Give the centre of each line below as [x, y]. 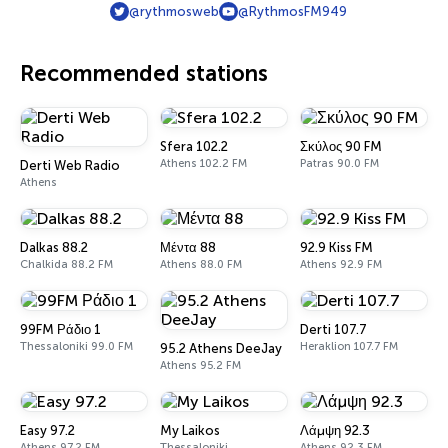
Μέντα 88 [188, 247]
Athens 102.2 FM [203, 163]
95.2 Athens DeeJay [221, 348]
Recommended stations [144, 73]
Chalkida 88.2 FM [66, 264]
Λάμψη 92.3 [335, 430]
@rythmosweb [174, 11]
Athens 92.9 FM [341, 264]
